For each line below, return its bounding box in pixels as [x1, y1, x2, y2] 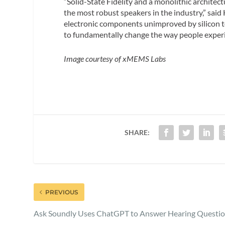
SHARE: [124, 128, 150, 137]
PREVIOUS [45, 188, 79, 196]
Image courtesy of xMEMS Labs [64, 53, 166, 63]
